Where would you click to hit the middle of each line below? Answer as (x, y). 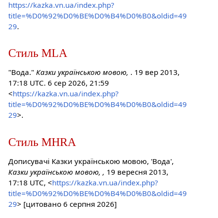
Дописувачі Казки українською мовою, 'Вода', (91, 161)
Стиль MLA (37, 53)
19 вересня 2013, (136, 172)
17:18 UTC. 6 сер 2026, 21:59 (58, 83)
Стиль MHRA (42, 142)
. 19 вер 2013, (155, 72)
